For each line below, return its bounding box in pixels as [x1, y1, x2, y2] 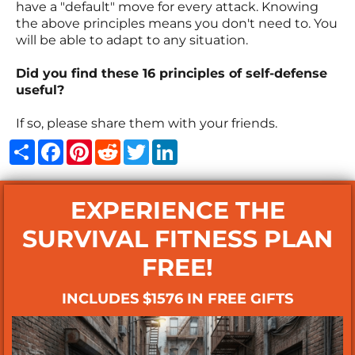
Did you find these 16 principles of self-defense [16, 66, 327, 82]
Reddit [120, 138, 164, 154]
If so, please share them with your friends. [16, 116, 277, 132]
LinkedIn [177, 138, 234, 154]
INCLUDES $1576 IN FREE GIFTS [62, 290, 293, 308]
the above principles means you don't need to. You [16, 16, 338, 32]
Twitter [149, 138, 193, 154]
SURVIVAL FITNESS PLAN [22, 224, 333, 254]
